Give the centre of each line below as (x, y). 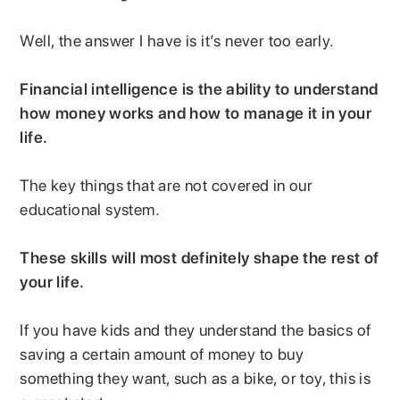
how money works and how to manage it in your (196, 112)
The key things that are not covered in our (167, 185)
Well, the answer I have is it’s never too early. (179, 40)
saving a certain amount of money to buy (162, 354)
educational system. (92, 209)
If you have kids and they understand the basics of (196, 329)
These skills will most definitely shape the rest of (200, 257)
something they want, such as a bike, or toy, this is (196, 378)
